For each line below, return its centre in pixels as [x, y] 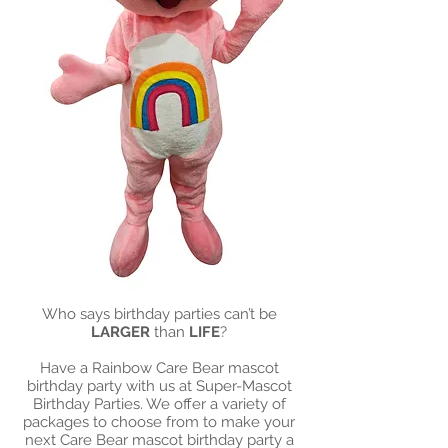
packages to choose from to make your [159, 422]
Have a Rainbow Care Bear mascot [159, 368]
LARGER [120, 332]
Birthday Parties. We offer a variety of [159, 404]
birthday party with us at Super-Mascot [159, 386]
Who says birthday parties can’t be [159, 314]
